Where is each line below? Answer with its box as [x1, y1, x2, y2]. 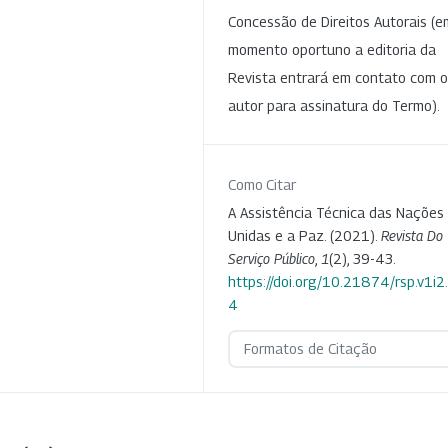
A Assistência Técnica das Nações [228, 204, 444, 222]
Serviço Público [228, 250, 315, 268]
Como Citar [228, 176, 296, 194]
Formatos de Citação [243, 340, 377, 358]
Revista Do [381, 227, 443, 245]
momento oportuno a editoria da [228, 41, 436, 59]
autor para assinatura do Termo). [228, 97, 440, 115]
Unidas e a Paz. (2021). [228, 227, 381, 245]
